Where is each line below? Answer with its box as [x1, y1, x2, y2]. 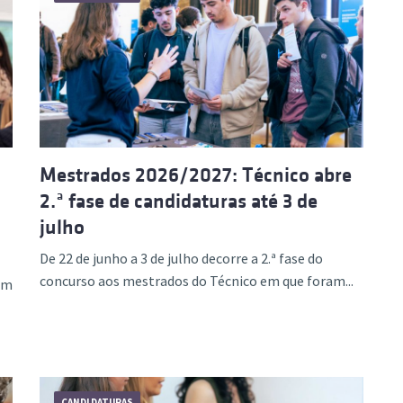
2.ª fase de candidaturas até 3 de [40, 190, 318, 212]
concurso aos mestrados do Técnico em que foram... [40, 272, 354, 290]
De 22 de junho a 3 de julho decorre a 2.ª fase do [40, 249, 323, 267]
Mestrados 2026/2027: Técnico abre [40, 164, 352, 186]
